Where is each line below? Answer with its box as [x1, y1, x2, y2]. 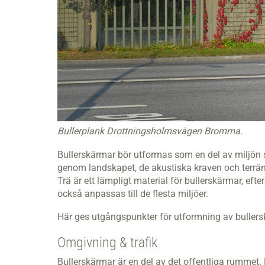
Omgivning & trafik [57, 234, 157, 251]
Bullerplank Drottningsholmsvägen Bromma [57, 125, 240, 137]
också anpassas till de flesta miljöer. [57, 188, 215, 199]
